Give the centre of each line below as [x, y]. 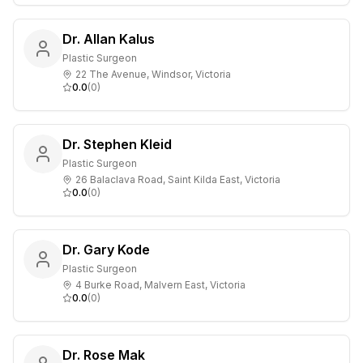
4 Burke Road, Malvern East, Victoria [160, 285]
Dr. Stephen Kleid [117, 144]
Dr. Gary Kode [106, 250]
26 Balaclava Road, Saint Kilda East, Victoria [178, 179]
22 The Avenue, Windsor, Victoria [153, 74]
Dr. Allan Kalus [109, 39]
